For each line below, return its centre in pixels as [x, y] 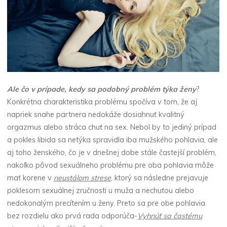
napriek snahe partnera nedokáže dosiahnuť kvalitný [96, 115]
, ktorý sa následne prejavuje [160, 178]
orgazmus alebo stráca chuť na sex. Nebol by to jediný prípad [112, 127]
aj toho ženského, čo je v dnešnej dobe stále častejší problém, [112, 153]
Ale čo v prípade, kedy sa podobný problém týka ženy [102, 89]
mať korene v [31, 178]
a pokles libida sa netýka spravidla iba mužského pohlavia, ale [113, 140]
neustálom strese [83, 178]
